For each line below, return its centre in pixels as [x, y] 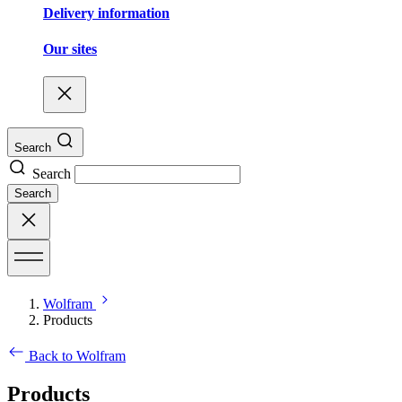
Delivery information [106, 13]
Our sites [70, 48]
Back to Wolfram [77, 355]
